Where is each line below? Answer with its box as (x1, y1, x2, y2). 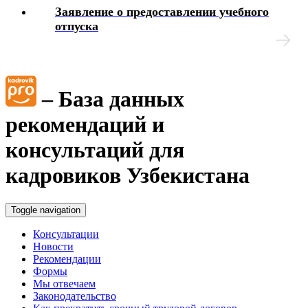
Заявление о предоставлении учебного (55, 4, 269, 19)
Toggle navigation (11, 205, 80, 216)
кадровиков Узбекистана (5, 162, 250, 188)
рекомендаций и (5, 111, 164, 137)
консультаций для (5, 137, 184, 162)
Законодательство (33, 290, 116, 302)
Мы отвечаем (33, 278, 96, 290)
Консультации (33, 228, 99, 241)
